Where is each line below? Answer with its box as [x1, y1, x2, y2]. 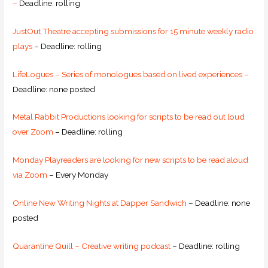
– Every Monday [47, 170, 109, 180]
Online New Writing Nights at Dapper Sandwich [13, 198, 187, 208]
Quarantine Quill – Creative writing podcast [13, 241, 171, 251]
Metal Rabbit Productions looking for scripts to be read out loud [13, 112, 245, 122]
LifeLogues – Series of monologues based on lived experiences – [13, 69, 249, 79]
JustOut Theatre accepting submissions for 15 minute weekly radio [13, 26, 254, 36]
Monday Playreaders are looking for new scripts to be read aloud [13, 155, 249, 165]
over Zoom [13, 127, 54, 137]
